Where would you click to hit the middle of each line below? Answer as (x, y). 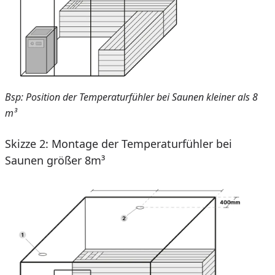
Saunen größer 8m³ (55, 161)
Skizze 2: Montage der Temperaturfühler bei (118, 144)
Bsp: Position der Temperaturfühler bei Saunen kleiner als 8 (131, 97)
